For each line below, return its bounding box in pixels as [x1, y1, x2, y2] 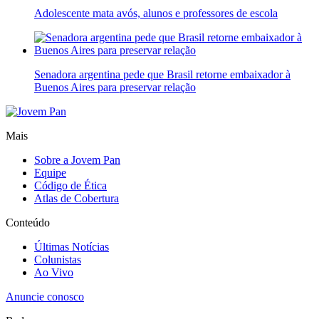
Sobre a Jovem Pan [34, 153, 120, 166]
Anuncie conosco [6, 290, 84, 303]
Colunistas [34, 253, 81, 266]
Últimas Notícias [34, 240, 109, 253]
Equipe [34, 166, 66, 179]
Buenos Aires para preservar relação [34, 80, 196, 93]
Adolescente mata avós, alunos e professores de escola [34, 6, 278, 19]
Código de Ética [34, 179, 107, 192]
